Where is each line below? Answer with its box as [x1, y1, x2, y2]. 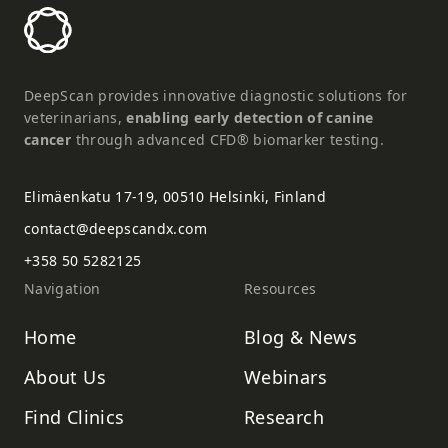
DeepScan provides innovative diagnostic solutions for [24, 86, 408, 106]
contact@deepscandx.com [24, 219, 207, 239]
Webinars [244, 365, 327, 390]
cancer [24, 130, 72, 150]
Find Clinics [24, 405, 125, 430]
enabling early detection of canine [126, 108, 374, 128]
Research [244, 405, 324, 430]
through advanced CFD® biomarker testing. [71, 130, 384, 150]
